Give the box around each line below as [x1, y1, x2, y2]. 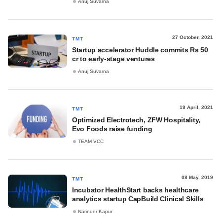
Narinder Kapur [78, 209, 112, 215]
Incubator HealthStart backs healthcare [72, 186, 199, 194]
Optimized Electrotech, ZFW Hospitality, [72, 116, 201, 124]
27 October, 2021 [172, 35, 213, 40]
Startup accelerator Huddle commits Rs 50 [72, 46, 208, 54]
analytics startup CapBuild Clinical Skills [72, 195, 204, 203]
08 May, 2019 [182, 175, 213, 180]
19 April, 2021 [180, 105, 213, 110]
